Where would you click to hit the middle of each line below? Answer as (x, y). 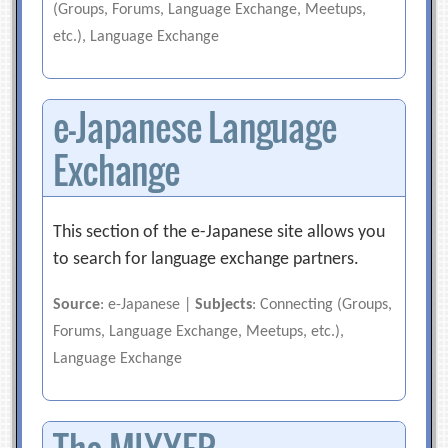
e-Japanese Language (195, 126)
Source (77, 305)
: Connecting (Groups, (322, 305)
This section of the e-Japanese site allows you (219, 232)
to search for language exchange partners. (206, 259)
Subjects (224, 305)
